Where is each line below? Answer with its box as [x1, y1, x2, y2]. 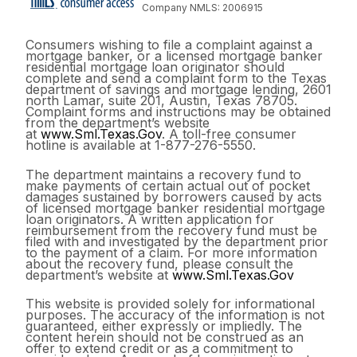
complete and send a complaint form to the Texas [25, 70, 327, 87]
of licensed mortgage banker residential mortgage [25, 199, 325, 216]
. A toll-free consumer [162, 126, 296, 143]
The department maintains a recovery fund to [25, 166, 301, 182]
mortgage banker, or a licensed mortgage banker [25, 48, 323, 65]
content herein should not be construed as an [25, 329, 304, 346]
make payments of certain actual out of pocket [25, 177, 310, 194]
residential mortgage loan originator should [25, 59, 284, 76]
